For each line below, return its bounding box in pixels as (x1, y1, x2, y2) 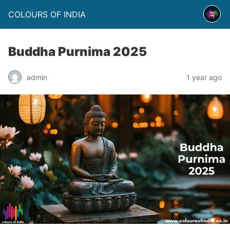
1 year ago (186, 72, 222, 82)
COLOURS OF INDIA (8, 9, 86, 20)
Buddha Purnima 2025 (8, 44, 147, 59)
